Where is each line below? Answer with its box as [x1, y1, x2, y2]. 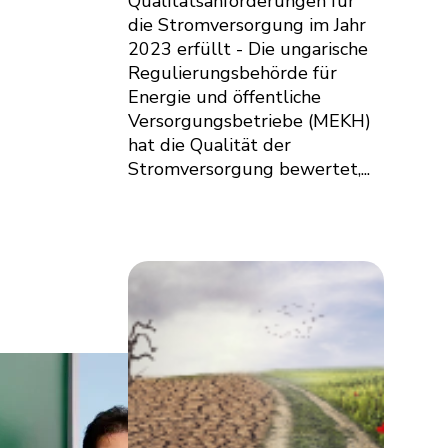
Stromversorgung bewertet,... [128, 156, 370, 181]
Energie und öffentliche [128, 84, 321, 109]
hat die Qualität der [128, 132, 291, 157]
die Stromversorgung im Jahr [128, 12, 366, 37]
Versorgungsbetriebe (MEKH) [128, 108, 371, 133]
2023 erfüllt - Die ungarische [128, 36, 368, 61]
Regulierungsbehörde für [128, 60, 337, 85]
